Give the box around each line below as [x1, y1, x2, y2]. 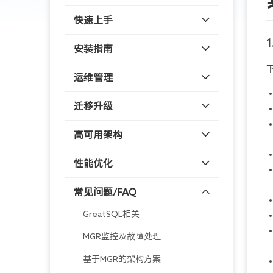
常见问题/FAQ [74, 187, 136, 197]
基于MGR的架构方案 [83, 255, 161, 263]
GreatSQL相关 [83, 210, 140, 218]
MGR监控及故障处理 [83, 232, 161, 241]
